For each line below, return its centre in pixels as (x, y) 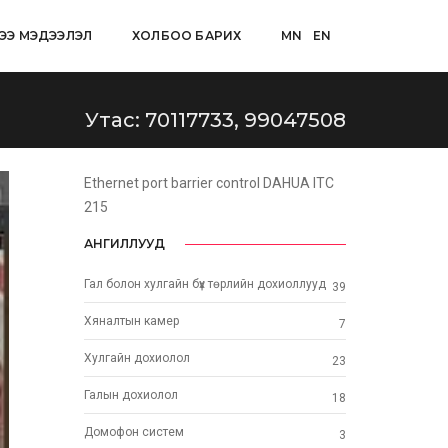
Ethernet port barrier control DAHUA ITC (208, 182)
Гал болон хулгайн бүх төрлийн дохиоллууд (204, 284)
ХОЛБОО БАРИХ (187, 35)
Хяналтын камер (131, 321)
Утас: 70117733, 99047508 (215, 120)
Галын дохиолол (130, 395)
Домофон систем (133, 432)
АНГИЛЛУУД (124, 244)
